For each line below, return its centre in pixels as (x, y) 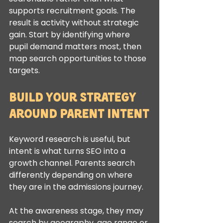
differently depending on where (72, 175)
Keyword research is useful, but (71, 139)
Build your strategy (74, 97)
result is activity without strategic (75, 23)
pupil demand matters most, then (76, 47)
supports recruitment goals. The (73, 11)
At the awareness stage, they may (77, 211)
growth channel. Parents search (73, 163)
